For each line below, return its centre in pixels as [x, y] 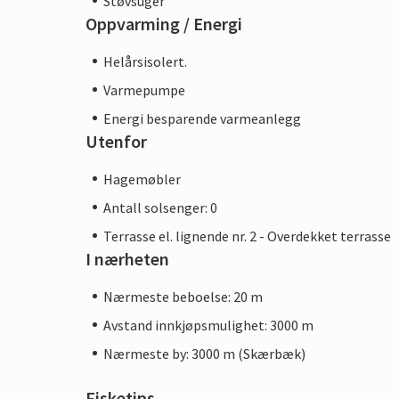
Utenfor [116, 141]
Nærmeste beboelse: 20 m [183, 296]
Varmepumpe [144, 90]
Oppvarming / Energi [164, 23]
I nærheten [127, 258]
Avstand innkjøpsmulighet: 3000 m [208, 325]
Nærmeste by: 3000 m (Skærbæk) [204, 353]
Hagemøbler [142, 179]
